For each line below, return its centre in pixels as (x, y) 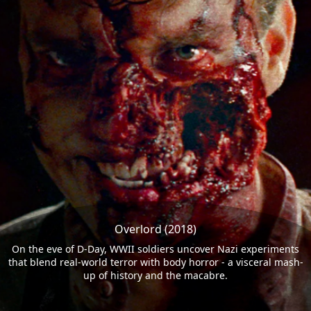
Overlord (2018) (155, 229)
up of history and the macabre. (155, 276)
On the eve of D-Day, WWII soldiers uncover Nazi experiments (155, 249)
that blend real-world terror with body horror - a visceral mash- (155, 262)
